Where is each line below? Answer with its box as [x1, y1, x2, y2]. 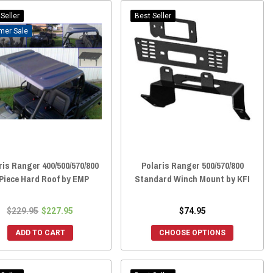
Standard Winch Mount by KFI [135, 172, 250, 185]
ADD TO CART [15, 228, 65, 237]
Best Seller [135, 11, 172, 20]
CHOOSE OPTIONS [159, 228, 226, 237]
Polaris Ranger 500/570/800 [141, 158, 244, 172]
